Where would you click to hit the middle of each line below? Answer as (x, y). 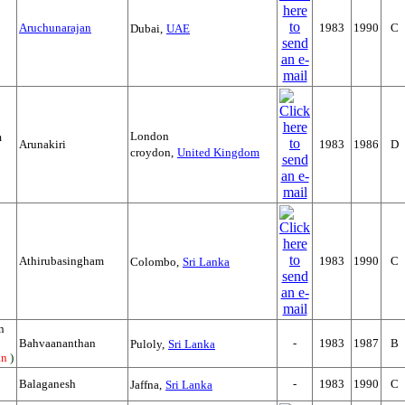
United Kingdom (218, 152)
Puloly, (147, 344)
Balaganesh (47, 384)
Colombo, (155, 262)
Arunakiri (42, 144)
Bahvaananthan (57, 343)
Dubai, (146, 28)
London (150, 136)
